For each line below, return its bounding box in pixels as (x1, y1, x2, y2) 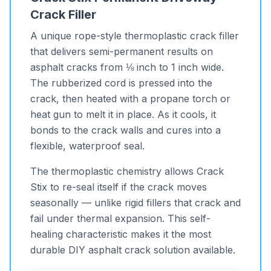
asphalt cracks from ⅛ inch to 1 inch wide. (30, 61, 224, 73)
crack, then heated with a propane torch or (30, 93, 230, 105)
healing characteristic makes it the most (30, 228, 211, 240)
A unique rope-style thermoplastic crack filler (30, 30, 239, 42)
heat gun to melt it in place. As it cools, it (30, 108, 216, 120)
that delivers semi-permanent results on (30, 45, 213, 57)
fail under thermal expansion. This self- (30, 212, 211, 224)
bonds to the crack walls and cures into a (30, 124, 221, 136)
